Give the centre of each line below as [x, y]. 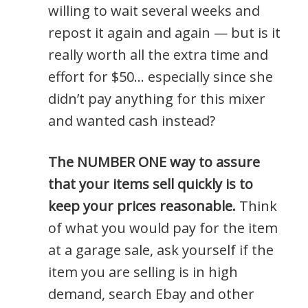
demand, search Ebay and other [151, 294]
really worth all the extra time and [158, 54]
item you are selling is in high [143, 272]
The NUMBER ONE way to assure [154, 162]
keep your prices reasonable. [144, 206]
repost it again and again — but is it [164, 32]
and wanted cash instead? [132, 120]
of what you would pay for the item [163, 228]
